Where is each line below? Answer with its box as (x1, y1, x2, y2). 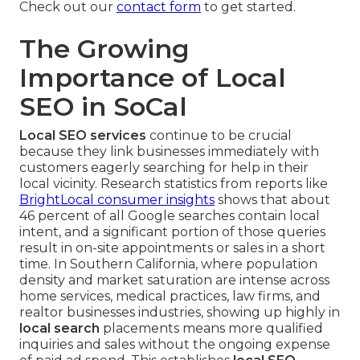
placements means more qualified (100, 321, 323, 337)
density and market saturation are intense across (19, 272, 329, 288)
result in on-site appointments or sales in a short (19, 240, 325, 256)
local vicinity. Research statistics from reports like (19, 176, 328, 192)
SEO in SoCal (19, 91, 187, 123)
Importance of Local (19, 62, 286, 94)
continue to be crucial (146, 128, 292, 144)
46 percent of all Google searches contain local (19, 208, 320, 224)
